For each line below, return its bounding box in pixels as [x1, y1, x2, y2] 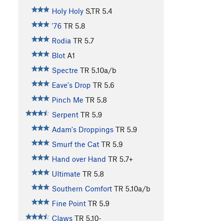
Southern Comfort [51, 184, 112, 193]
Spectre [51, 66, 78, 75]
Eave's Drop [51, 80, 91, 90]
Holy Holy [51, 6, 83, 16]
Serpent [51, 110, 78, 119]
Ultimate [51, 169, 80, 179]
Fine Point [51, 199, 86, 208]
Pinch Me [51, 95, 83, 105]
